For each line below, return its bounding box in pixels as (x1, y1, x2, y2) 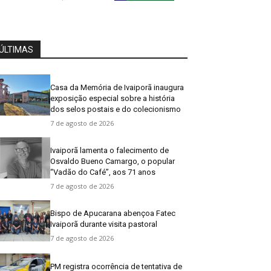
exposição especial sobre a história (50, 93, 175, 103)
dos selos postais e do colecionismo (50, 104, 181, 114)
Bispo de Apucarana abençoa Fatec (50, 208, 176, 218)
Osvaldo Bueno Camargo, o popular (50, 156, 175, 166)
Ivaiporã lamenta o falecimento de (50, 145, 169, 155)
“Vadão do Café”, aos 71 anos (50, 167, 156, 177)
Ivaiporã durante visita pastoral (50, 219, 158, 229)
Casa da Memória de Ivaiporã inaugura (50, 82, 184, 92)
